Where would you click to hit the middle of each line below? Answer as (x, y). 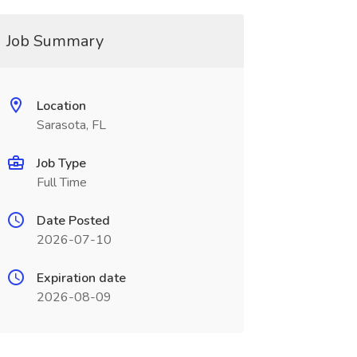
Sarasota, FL (71, 125)
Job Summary (55, 41)
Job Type (61, 163)
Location (61, 106)
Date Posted (73, 221)
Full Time (61, 182)
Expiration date (81, 278)
